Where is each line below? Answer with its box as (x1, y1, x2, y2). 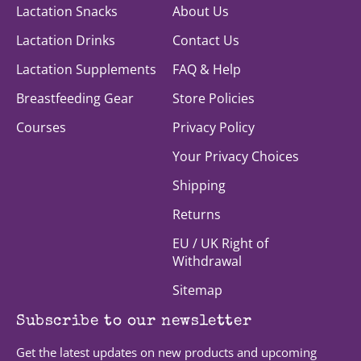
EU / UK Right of (172, 234, 268, 253)
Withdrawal (172, 252, 242, 271)
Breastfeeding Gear (16, 89, 134, 108)
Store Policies (172, 89, 255, 108)
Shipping (172, 176, 226, 195)
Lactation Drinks (16, 31, 115, 50)
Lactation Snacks (16, 2, 118, 21)
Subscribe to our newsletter (16, 314, 252, 330)
